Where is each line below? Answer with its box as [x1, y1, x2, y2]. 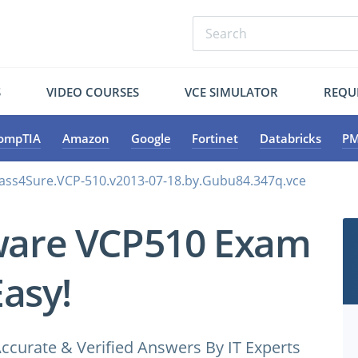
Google [130, 130, 171, 146]
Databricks [259, 130, 321, 146]
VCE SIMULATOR [184, 83, 278, 100]
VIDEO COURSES [46, 83, 140, 100]
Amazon [62, 130, 109, 146]
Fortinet [192, 130, 239, 146]
